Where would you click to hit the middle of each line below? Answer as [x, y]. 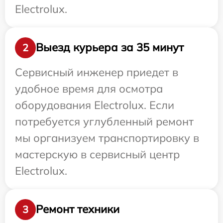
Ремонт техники [78, 209]
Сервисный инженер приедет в [97, 72]
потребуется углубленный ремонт [104, 121]
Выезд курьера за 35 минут [110, 48]
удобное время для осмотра [89, 88]
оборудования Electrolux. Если [95, 105]
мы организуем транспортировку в [107, 138]
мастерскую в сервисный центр [97, 154]
